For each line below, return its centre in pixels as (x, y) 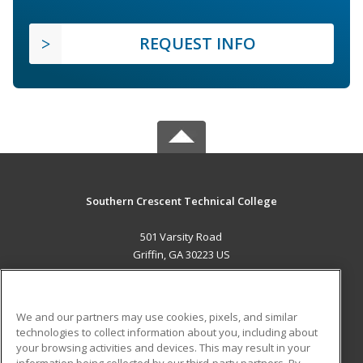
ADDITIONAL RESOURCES (181, 347)
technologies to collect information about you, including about (167, 332)
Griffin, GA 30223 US (181, 255)
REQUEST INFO (198, 44)
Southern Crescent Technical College (181, 201)
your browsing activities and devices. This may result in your (163, 347)
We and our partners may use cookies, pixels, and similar (157, 316)
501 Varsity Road (181, 237)
